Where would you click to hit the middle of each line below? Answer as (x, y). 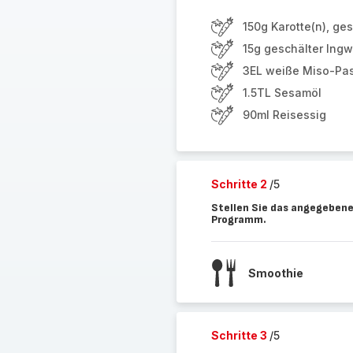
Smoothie (275, 273)
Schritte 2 (240, 184)
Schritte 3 (240, 335)
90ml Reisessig (284, 115)
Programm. (238, 219)
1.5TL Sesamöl (282, 93)
